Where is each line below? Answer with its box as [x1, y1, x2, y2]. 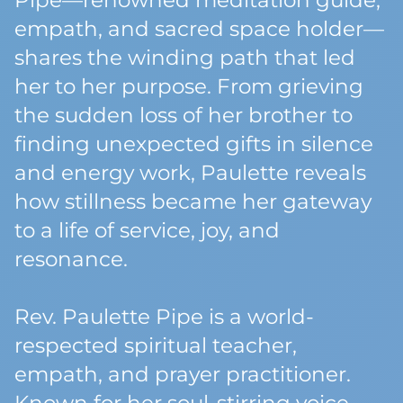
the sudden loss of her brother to [14, 103, 353, 128]
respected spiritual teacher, [14, 333, 297, 358]
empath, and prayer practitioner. [14, 362, 351, 387]
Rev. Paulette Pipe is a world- [14, 304, 314, 329]
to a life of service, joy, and [14, 218, 280, 243]
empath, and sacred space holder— [14, 16, 384, 41]
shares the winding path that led [14, 45, 355, 70]
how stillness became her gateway [14, 189, 372, 214]
